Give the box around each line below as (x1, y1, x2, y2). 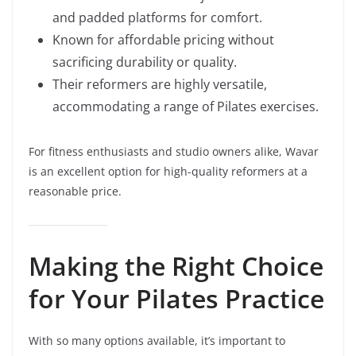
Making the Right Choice (29, 249, 323, 283)
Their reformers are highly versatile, (52, 75, 267, 93)
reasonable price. (29, 184, 122, 199)
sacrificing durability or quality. (52, 53, 237, 71)
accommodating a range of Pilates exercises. (52, 98, 319, 115)
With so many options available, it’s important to (29, 333, 285, 348)
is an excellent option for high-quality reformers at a (29, 164, 308, 179)
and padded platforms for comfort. (52, 9, 262, 26)
